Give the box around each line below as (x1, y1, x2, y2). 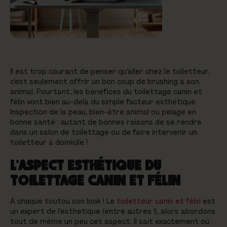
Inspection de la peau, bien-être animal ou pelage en (10, 107, 196, 117)
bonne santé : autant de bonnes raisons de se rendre (10, 117, 202, 127)
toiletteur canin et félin (117, 196, 201, 206)
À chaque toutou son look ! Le (10, 196, 117, 206)
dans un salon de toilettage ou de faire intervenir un (10, 127, 197, 137)
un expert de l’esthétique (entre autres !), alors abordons (10, 206, 215, 216)
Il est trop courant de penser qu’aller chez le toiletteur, (10, 66, 210, 76)
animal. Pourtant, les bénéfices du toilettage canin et (10, 87, 202, 96)
